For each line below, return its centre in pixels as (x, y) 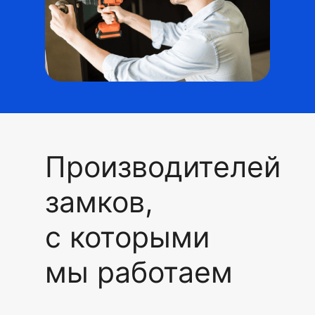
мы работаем (139, 272)
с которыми (127, 237)
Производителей (163, 167)
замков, (99, 202)
